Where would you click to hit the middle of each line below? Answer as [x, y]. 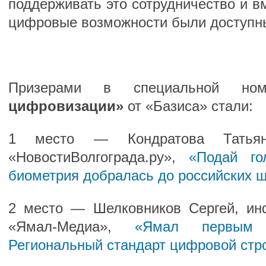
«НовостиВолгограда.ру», [98, 157]
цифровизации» [66, 106]
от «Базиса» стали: [188, 106]
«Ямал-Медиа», [71, 227]
